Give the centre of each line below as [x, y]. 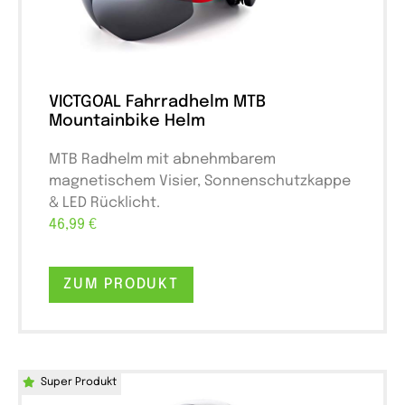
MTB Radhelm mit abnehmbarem [162, 159]
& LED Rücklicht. [106, 202]
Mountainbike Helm [127, 121]
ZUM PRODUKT [121, 284]
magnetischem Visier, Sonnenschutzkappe [200, 181]
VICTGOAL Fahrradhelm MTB [157, 102]
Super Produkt [79, 382]
